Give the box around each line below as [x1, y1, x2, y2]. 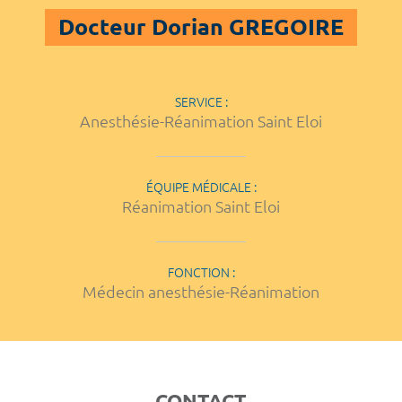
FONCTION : [167, 265, 235, 280]
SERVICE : [174, 94, 228, 109]
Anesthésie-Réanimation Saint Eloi [80, 111, 322, 130]
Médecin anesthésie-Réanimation [83, 282, 319, 301]
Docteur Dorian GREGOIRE [58, 14, 344, 40]
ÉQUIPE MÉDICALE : [145, 179, 257, 195]
